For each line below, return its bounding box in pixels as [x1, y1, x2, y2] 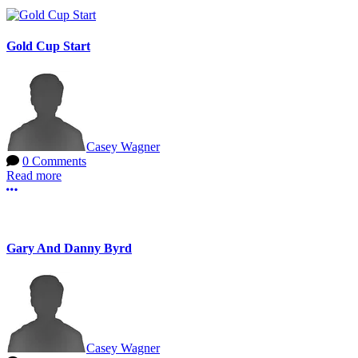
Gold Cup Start [6, 39, 90, 54]
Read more [6, 168, 62, 182]
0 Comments [22, 153, 86, 168]
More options [17, 181, 84, 196]
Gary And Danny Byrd [6, 241, 132, 255]
